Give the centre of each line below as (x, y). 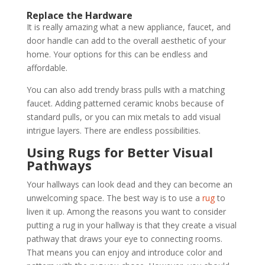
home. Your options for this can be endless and (117, 54)
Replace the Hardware (79, 15)
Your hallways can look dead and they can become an (129, 184)
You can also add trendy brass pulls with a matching (125, 90)
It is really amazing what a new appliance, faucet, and (128, 27)
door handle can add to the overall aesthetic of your (126, 41)
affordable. (47, 68)
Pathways (59, 165)
